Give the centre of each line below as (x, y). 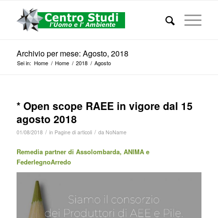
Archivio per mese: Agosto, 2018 (72, 53)
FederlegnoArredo (45, 162)
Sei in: (24, 63)
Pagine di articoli (73, 132)
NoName (116, 132)
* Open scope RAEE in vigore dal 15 (104, 106)
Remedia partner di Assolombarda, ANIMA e (83, 152)
